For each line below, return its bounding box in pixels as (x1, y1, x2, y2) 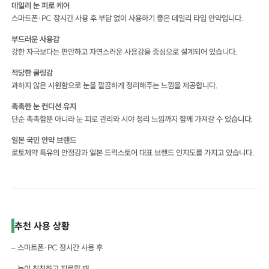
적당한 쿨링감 (11, 68, 53, 78)
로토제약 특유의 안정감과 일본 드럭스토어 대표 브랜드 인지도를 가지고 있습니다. (11, 148, 255, 158)
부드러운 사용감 (11, 34, 60, 44)
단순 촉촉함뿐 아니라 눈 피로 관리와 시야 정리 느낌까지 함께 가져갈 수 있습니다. (11, 114, 254, 124)
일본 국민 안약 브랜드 (11, 135, 77, 145)
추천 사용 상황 (14, 220, 70, 232)
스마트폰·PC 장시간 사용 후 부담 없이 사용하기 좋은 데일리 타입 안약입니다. (11, 13, 244, 23)
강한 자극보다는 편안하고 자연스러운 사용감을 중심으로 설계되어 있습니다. (11, 47, 238, 57)
